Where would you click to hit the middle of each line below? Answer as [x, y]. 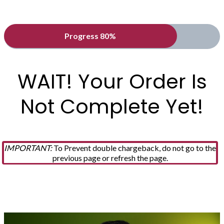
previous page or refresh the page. [110, 158]
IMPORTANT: [28, 148]
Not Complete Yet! [112, 106]
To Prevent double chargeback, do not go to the [134, 148]
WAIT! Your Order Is [112, 81]
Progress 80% [90, 36]
